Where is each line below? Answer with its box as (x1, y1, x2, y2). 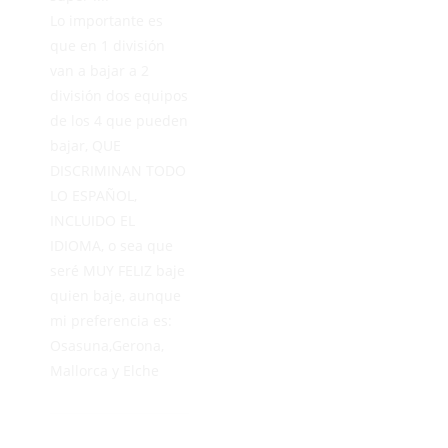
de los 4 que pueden (50, 110, 188, 130)
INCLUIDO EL (50, 210, 135, 230)
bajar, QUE (50, 135, 121, 155)
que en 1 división (50, 35, 165, 55)
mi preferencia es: (50, 310, 172, 330)
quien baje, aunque (50, 285, 181, 305)
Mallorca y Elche (50, 360, 159, 380)
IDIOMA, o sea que (50, 235, 173, 255)
